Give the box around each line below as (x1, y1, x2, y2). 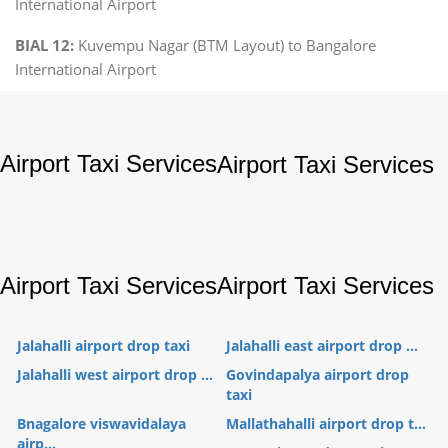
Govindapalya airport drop (226, 364, 409, 384)
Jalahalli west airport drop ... (17, 364, 213, 384)
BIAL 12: (15, 34, 74, 55)
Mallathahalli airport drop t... (226, 413, 426, 433)
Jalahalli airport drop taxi (17, 335, 190, 355)
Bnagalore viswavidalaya (17, 413, 186, 433)
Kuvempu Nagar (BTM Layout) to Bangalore (74, 34, 376, 55)
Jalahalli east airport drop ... (226, 335, 418, 355)
